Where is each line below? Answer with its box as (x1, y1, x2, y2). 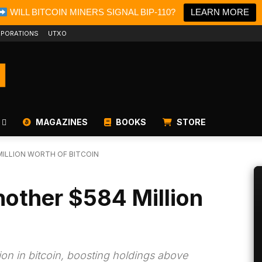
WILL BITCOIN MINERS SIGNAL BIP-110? (8, 7, 176, 17)
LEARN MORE (191, 7, 250, 17)
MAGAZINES (34, 117, 88, 127)
